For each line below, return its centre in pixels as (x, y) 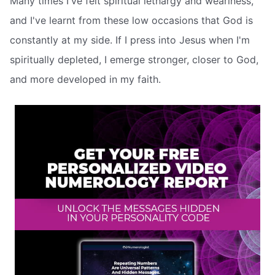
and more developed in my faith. (85, 79)
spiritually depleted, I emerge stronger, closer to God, (134, 59)
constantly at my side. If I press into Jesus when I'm (130, 40)
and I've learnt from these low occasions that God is (131, 20)
